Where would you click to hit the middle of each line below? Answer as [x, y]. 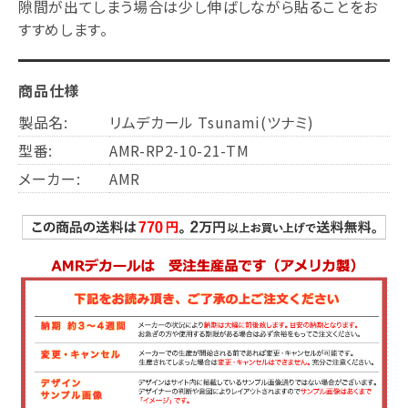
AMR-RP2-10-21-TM [179, 150]
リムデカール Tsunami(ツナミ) [212, 122]
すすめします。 [63, 29]
